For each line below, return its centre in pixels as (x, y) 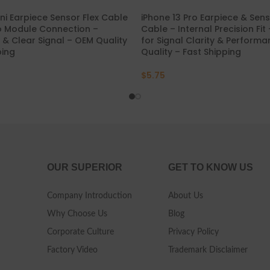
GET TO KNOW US (210, 168)
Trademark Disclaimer (208, 250)
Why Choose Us (77, 214)
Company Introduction (89, 196)
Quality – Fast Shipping (191, 52)
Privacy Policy (193, 232)
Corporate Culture (80, 232)
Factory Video (72, 250)
